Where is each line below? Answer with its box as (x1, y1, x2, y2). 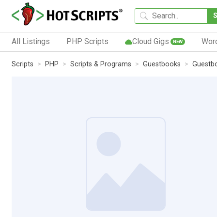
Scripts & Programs (70, 60, 131, 68)
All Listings (12, 36, 50, 46)
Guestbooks (143, 60, 181, 68)
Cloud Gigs (132, 36, 169, 46)
